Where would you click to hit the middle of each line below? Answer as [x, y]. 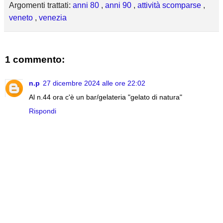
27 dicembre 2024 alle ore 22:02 [94, 83]
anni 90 [119, 5]
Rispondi [43, 111]
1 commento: [35, 60]
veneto [22, 18]
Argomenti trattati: [41, 5]
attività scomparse [170, 5]
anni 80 [87, 5]
